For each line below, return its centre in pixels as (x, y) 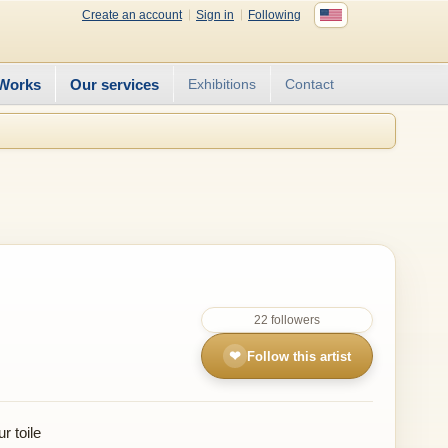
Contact (309, 84)
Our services (114, 84)
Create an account (132, 14)
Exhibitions (222, 84)
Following (274, 14)
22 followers (287, 320)
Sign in (215, 14)
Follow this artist (299, 356)
